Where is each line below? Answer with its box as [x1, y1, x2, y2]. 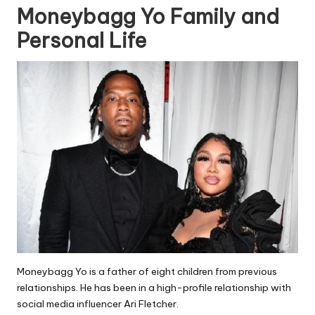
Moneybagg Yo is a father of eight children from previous [17, 264, 277, 278]
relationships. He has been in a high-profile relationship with [17, 281, 291, 294]
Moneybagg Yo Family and [17, 3, 279, 30]
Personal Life [17, 27, 147, 53]
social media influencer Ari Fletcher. [17, 297, 179, 310]
